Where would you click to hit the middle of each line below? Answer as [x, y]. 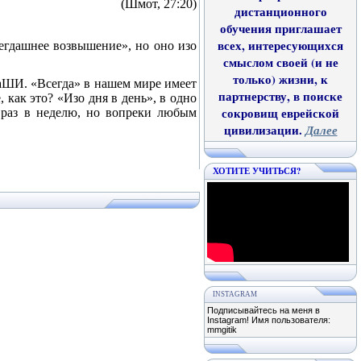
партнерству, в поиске [280, 96]
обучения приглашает [280, 29]
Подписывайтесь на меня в [263, 310]
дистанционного [280, 12]
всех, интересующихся [280, 46]
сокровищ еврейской [280, 113]
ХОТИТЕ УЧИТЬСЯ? [257, 171]
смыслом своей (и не [280, 62]
